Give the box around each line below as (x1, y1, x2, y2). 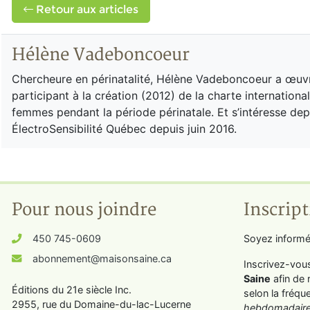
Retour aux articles (33, 3, 138, 16)
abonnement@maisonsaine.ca (33, 253, 172, 264)
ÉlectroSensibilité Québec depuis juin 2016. (12, 122, 237, 136)
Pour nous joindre (12, 199, 156, 221)
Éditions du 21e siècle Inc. (12, 284, 131, 295)
